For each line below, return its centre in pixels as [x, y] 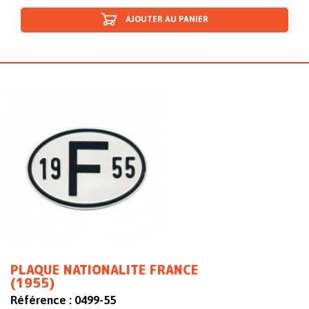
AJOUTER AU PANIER [167, 20]
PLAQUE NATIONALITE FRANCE [104, 270]
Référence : [41, 300]
